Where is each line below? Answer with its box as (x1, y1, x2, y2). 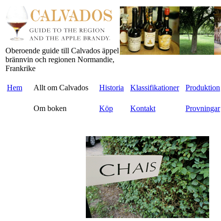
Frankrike (5, 64, 36, 73)
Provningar (185, 104, 220, 112)
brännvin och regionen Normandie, (5, 55, 114, 64)
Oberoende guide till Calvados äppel (5, 46, 119, 55)
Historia (99, 83, 124, 92)
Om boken (34, 104, 67, 112)
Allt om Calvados (34, 83, 88, 92)
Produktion (185, 83, 220, 92)
